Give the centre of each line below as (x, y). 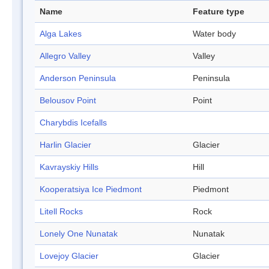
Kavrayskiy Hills (69, 167)
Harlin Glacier (65, 145)
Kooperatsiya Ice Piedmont (91, 189)
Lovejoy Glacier (69, 256)
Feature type (219, 12)
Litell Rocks (61, 212)
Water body (214, 34)
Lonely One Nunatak (79, 234)
